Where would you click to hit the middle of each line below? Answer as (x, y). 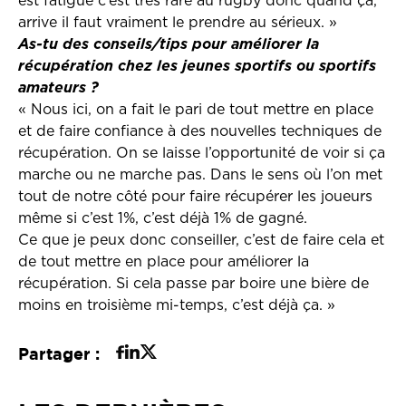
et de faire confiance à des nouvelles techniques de (200, 131)
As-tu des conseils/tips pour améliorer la (169, 44)
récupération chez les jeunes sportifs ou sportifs (197, 66)
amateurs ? (58, 88)
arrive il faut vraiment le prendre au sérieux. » (178, 23)
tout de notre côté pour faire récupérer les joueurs (195, 197)
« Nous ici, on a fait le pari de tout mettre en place (196, 110)
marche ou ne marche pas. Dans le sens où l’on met (200, 175)
